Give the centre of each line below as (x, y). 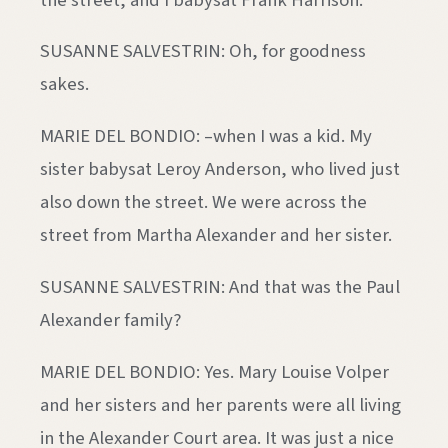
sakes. (64, 84)
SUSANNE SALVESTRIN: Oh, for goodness (203, 51)
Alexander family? (110, 319)
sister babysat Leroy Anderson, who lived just (220, 169)
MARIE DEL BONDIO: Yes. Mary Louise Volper (214, 371)
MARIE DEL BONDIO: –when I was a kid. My (206, 136)
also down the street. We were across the (203, 202)
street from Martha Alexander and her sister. (216, 235)
